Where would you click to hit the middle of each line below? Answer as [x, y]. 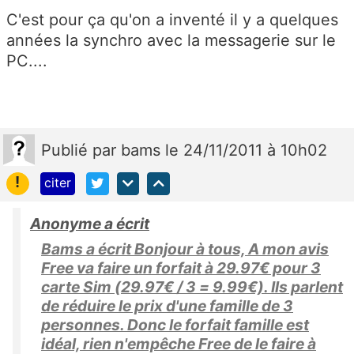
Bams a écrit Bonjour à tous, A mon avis [185, 249]
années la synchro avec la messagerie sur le [171, 41]
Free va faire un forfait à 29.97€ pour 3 [181, 267]
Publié [67, 151]
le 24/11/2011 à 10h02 [246, 151]
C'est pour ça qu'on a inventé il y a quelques [172, 20]
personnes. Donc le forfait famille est [175, 324]
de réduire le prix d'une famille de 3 [167, 305]
